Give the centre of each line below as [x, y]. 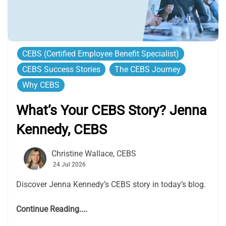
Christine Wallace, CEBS [94, 154]
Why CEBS [41, 85]
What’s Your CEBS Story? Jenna [111, 111]
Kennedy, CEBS [62, 130]
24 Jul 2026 [69, 165]
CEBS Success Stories [61, 70]
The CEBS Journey [148, 70]
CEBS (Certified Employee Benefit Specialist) [101, 54]
